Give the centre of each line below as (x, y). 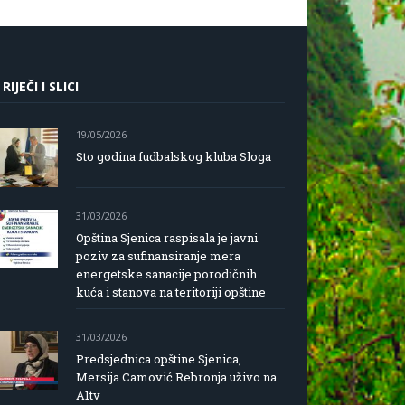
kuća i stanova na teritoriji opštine (171, 292)
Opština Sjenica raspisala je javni (167, 238)
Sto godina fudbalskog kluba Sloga (174, 156)
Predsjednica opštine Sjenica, (159, 359)
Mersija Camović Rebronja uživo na (176, 377)
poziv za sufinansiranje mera (158, 256)
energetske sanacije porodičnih (166, 274)
